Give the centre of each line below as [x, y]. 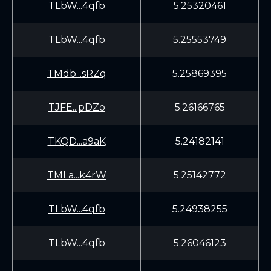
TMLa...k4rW [77, 175]
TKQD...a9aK [77, 141]
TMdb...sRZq [77, 73]
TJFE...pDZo [77, 107]
